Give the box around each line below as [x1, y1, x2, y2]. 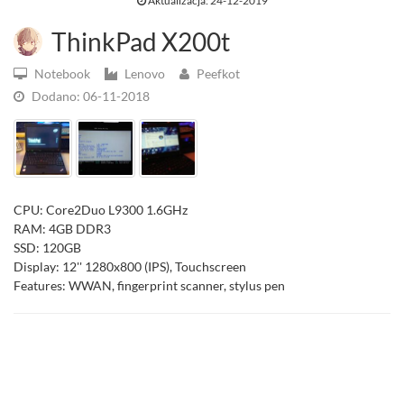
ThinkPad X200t [47, 26, 230, 58]
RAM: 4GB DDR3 [14, 221, 111, 237]
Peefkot [194, 66, 240, 82]
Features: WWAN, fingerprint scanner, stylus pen [14, 278, 285, 294]
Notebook [32, 66, 93, 82]
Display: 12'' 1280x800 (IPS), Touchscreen [14, 259, 246, 275]
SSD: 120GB [14, 240, 81, 256]
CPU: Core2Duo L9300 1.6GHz [14, 202, 188, 218]
